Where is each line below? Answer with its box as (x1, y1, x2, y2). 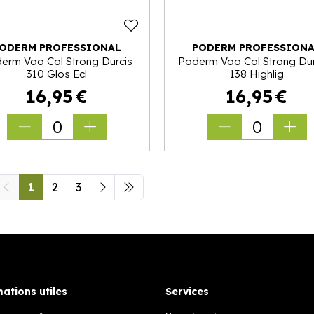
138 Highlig (229, 67, 284, 81)
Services (165, 285, 209, 298)
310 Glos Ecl (27, 67, 88, 81)
